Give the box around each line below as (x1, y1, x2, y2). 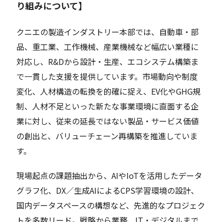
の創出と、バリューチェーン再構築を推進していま (16, 129, 198, 142)
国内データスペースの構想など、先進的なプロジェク (16, 199, 206, 211)
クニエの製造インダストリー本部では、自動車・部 (16, 25, 199, 38)
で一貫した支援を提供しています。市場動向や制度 (16, 70, 198, 82)
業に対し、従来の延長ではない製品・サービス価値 (16, 114, 199, 127)
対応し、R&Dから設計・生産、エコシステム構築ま (16, 55, 199, 67)
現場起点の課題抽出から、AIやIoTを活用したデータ (16, 169, 203, 181)
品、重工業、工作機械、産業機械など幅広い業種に (16, 40, 199, 53)
